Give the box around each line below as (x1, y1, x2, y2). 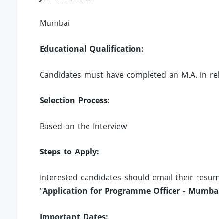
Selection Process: (40, 95, 110, 106)
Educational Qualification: (40, 44, 144, 55)
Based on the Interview (40, 120, 127, 131)
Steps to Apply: (40, 146, 100, 157)
